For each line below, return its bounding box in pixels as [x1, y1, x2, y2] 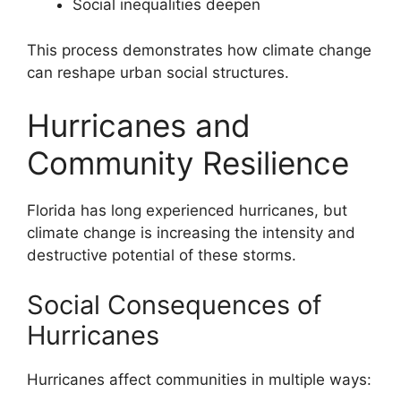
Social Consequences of [27, 288, 321, 320]
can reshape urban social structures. [27, 63, 289, 81]
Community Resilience [27, 144, 349, 183]
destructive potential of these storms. [27, 246, 296, 265]
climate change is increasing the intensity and [27, 224, 355, 243]
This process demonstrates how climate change [27, 40, 371, 59]
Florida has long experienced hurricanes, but [27, 201, 347, 220]
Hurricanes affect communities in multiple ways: [27, 370, 371, 388]
